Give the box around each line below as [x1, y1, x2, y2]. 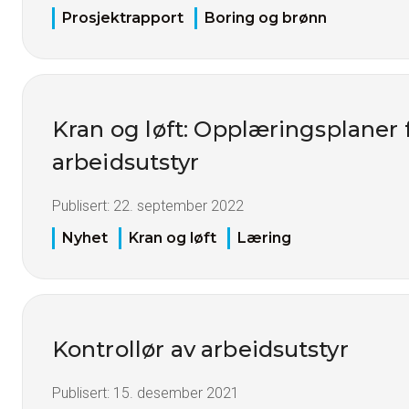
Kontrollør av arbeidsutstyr [52, 335, 349, 362]
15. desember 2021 [113, 383, 239, 402]
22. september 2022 [113, 197, 244, 215]
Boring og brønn [204, 9, 327, 27]
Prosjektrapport [62, 9, 184, 27]
